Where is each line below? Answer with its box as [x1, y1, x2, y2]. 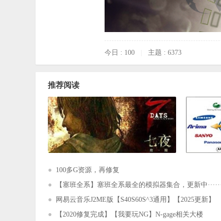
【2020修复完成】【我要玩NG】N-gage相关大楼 [56, 211, 203, 218]
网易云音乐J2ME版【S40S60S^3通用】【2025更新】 [56, 196, 215, 203]
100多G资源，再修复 [56, 166, 119, 174]
